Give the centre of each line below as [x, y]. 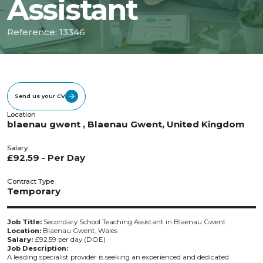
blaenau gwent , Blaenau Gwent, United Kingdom [126, 124]
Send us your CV [40, 96]
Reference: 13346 [46, 32]
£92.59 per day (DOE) [69, 240]
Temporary [34, 191]
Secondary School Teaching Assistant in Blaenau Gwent [134, 222]
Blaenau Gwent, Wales [79, 231]
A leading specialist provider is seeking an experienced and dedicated [118, 257]
